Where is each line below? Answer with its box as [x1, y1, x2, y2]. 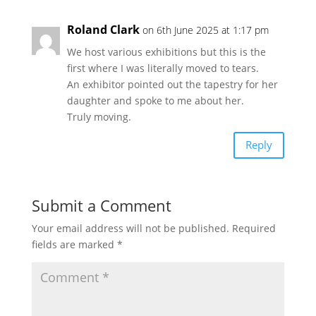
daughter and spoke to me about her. [66, 93, 244, 107]
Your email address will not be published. [31, 221, 229, 235]
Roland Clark [66, 21, 140, 37]
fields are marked [31, 237, 117, 251]
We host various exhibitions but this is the [66, 44, 266, 59]
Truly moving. [66, 109, 131, 123]
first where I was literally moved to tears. [66, 61, 259, 75]
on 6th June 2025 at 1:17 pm [142, 23, 269, 37]
